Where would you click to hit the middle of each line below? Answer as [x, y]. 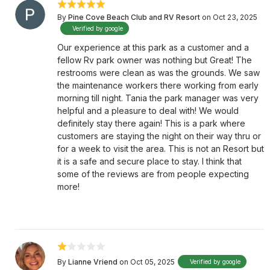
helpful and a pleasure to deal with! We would [148, 111]
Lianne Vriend [93, 262]
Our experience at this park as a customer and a [153, 47]
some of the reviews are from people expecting [153, 174]
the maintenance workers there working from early [158, 85]
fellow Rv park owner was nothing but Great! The [155, 60]
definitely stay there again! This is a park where [151, 123]
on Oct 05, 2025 [147, 262]
